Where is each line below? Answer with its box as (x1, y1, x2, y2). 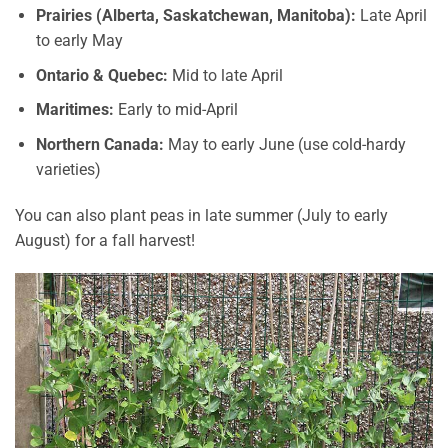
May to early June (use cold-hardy (163, 134, 406, 154)
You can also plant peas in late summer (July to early (15, 205, 388, 225)
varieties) (35, 159, 101, 179)
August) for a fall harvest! (15, 230, 195, 250)
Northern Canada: (35, 134, 164, 154)
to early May (35, 30, 123, 50)
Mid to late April (167, 65, 283, 85)
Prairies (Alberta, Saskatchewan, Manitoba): (35, 5, 356, 25)
